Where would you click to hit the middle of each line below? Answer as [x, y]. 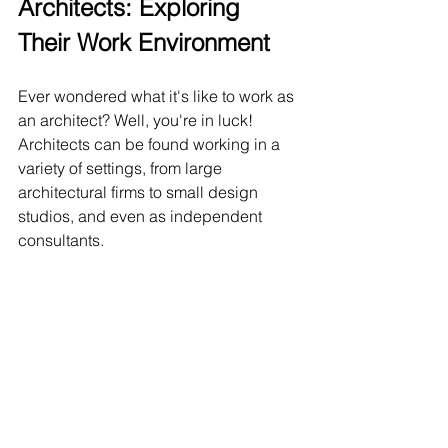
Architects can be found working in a [151, 144]
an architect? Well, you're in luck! [137, 120]
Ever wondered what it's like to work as [158, 96]
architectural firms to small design [140, 192]
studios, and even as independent [142, 216]
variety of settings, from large [122, 168]
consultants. [61, 240]
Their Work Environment [144, 43]
